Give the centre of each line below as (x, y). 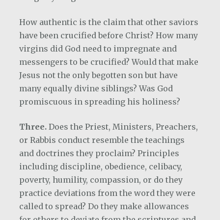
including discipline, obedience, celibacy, (101, 166)
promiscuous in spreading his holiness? (100, 102)
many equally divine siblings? (79, 88)
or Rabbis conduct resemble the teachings (102, 140)
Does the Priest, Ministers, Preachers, (123, 127)
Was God (156, 88)
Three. (34, 127)
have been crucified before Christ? (87, 35)
